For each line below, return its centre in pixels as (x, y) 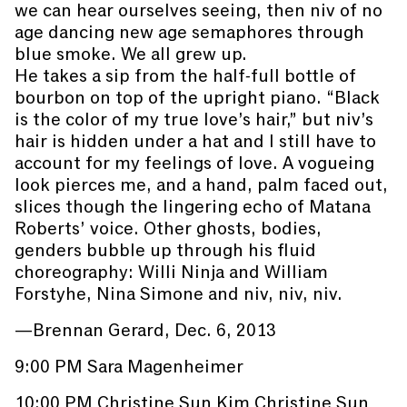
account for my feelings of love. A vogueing (194, 163)
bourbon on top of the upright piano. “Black (197, 98)
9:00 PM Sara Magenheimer (129, 367)
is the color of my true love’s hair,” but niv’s (194, 119)
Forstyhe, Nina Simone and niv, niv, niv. (179, 294)
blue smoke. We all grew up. (131, 54)
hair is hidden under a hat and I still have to (195, 141)
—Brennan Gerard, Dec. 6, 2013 (145, 330)
